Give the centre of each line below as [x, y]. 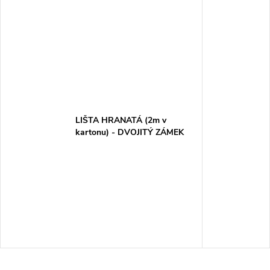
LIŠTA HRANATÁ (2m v [121, 120]
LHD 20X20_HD [106, 144]
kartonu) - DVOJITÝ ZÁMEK [129, 132]
